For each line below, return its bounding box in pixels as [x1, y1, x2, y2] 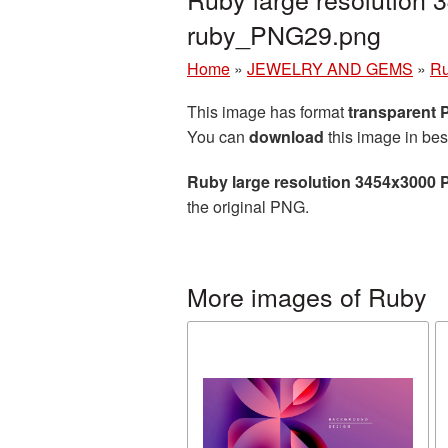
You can [187, 125, 249, 148]
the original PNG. [187, 195, 309, 218]
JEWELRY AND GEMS [247, 57, 413, 80]
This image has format [187, 100, 348, 123]
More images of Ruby [187, 278, 427, 314]
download [249, 125, 324, 148]
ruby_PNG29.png [187, 16, 381, 52]
